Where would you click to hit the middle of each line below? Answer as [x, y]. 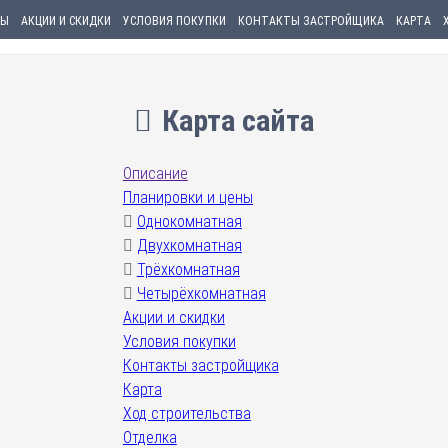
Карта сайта [238, 120]
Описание [155, 173]
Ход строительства [186, 413]
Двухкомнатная [189, 245]
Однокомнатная [189, 221]
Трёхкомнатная [188, 269]
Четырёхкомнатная [201, 293]
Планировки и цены [187, 197]
